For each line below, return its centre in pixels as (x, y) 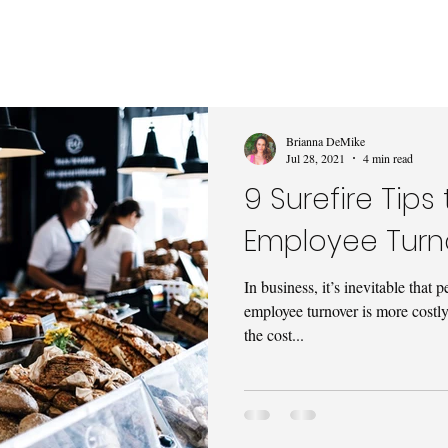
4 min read (388, 158)
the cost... (274, 334)
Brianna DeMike (325, 140)
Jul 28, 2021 (315, 158)
